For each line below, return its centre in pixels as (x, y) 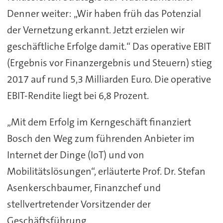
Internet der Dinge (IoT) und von (75, 155)
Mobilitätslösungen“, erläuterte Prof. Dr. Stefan (106, 171)
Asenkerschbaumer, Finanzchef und (84, 188)
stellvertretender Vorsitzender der (79, 204)
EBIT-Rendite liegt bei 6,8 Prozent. (78, 96)
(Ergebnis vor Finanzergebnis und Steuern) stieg (109, 63)
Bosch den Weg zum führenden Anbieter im (101, 139)
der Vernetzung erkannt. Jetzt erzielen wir (96, 30)
